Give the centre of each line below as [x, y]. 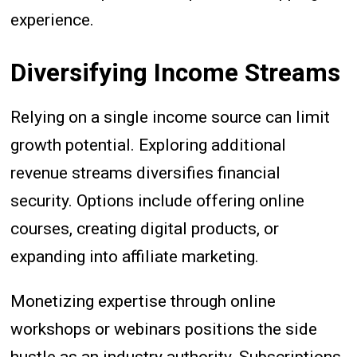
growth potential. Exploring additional [149, 145]
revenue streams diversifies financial [146, 173]
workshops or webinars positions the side [164, 330]
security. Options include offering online [158, 201]
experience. [53, 20]
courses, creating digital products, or [145, 229]
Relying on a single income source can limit [171, 118]
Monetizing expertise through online [143, 302]
